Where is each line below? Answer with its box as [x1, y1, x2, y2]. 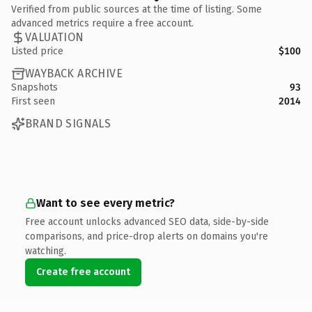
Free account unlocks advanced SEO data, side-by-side [25, 215, 269, 228]
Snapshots [11, 81, 58, 93]
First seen [11, 95, 55, 107]
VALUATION [25, 31, 84, 44]
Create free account [36, 265, 130, 278]
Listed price [11, 45, 63, 57]
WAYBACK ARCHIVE [25, 67, 123, 80]
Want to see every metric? [36, 196, 175, 210]
